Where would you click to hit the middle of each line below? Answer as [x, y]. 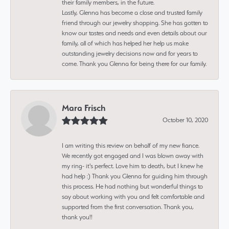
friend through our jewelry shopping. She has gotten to [135, 22]
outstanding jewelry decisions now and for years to [130, 53]
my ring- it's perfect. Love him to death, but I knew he [132, 166]
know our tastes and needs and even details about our [134, 33]
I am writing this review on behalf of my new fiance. [131, 145]
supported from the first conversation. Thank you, [128, 207]
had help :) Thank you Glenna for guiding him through [135, 176]
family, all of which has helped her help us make [125, 43]
